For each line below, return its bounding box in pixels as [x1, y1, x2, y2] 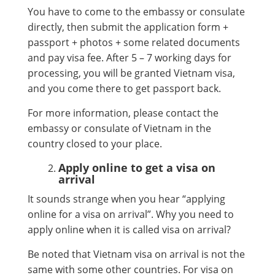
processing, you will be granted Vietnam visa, [28, 66, 235, 80]
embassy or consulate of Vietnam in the [28, 121, 211, 135]
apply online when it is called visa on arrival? [28, 222, 231, 236]
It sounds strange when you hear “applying [28, 192, 225, 206]
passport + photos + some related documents [28, 35, 240, 49]
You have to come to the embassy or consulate [28, 4, 245, 18]
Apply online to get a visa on [58, 160, 215, 175]
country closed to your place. [28, 136, 162, 150]
